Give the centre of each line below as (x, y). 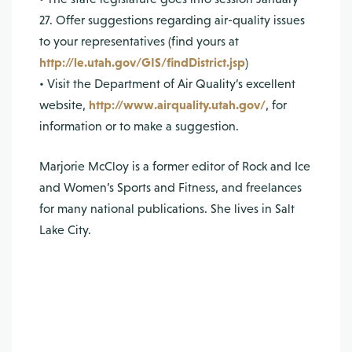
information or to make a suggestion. (139, 126)
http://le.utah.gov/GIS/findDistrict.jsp (142, 62)
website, (64, 105)
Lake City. (65, 230)
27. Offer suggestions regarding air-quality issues (172, 20)
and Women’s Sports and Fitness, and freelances (170, 187)
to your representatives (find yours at (139, 41)
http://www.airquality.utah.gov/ (177, 105)
